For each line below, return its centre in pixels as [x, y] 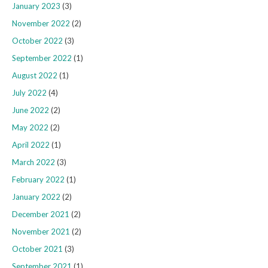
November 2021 [41, 232]
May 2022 [30, 128]
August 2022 [35, 76]
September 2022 [42, 58]
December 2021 [41, 214]
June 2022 [31, 110]
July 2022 [29, 93]
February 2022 [38, 180]
